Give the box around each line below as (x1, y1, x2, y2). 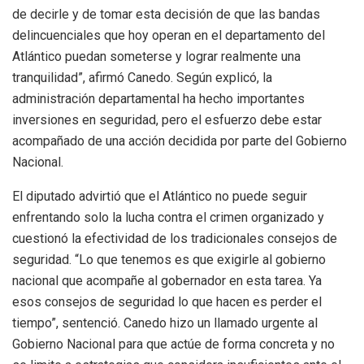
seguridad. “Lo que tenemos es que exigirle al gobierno (12, 252, 326, 268)
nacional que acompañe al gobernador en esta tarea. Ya (12, 273, 322, 289)
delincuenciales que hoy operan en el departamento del (12, 28, 325, 44)
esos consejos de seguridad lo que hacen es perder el (12, 294, 322, 310)
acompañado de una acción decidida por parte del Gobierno (12, 133, 347, 149)
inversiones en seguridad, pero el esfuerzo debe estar (12, 112, 322, 128)
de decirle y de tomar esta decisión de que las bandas (12, 6, 320, 23)
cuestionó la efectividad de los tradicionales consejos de (12, 231, 337, 247)
